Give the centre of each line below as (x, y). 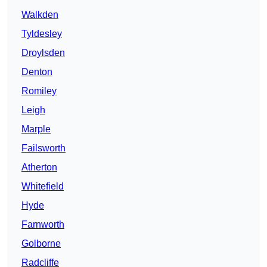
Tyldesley (42, 34)
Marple (36, 129)
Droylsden (43, 53)
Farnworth (43, 225)
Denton (37, 72)
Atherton (39, 167)
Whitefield (43, 187)
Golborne (41, 244)
